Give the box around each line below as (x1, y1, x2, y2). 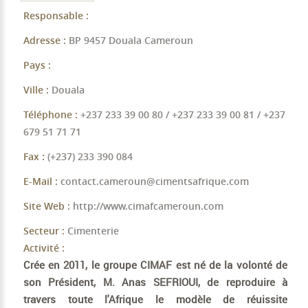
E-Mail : (23, 174, 58, 188)
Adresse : (23, 33, 66, 47)
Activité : (23, 241, 65, 254)
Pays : (23, 58, 51, 71)
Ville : (23, 82, 49, 96)
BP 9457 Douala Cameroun (68, 33, 193, 47)
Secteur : (23, 223, 65, 237)
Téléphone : (23, 107, 78, 121)
